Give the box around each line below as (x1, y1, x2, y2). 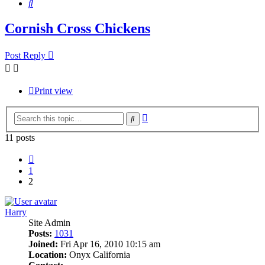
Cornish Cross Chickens (5, 21, 150, 37)
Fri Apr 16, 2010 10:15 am (58, 238, 160, 249)
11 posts (5, 132, 35, 143)
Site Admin (28, 217, 70, 228)
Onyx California (67, 249, 130, 260)
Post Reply (5, 50, 46, 61)
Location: (28, 249, 67, 260)
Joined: (28, 238, 58, 249)
